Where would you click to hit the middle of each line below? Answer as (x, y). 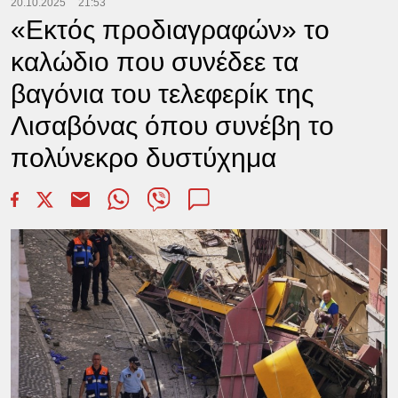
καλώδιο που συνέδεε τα (154, 62)
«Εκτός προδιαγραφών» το (170, 30)
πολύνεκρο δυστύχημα (143, 158)
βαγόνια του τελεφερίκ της (162, 94)
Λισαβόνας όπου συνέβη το (172, 126)
